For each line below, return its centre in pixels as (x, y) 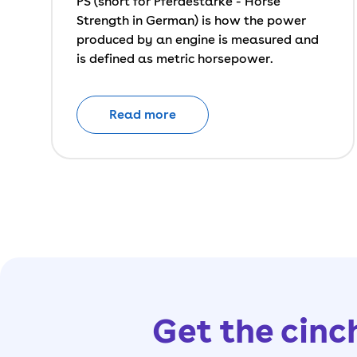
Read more (143, 114)
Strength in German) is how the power (191, 20)
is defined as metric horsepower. (177, 59)
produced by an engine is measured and (198, 39)
